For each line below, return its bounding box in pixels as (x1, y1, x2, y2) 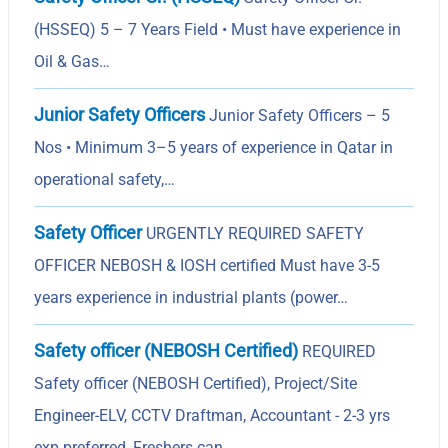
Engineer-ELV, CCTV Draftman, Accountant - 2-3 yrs (34, 405, 391, 425)
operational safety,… (34, 169, 176, 189)
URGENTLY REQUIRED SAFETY (142, 223, 365, 243)
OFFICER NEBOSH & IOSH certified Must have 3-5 (34, 255, 381, 275)
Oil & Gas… (34, 51, 111, 71)
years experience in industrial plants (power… (34, 287, 349, 307)
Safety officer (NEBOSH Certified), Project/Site (34, 373, 358, 393)
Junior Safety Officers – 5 (205, 105, 391, 125)
